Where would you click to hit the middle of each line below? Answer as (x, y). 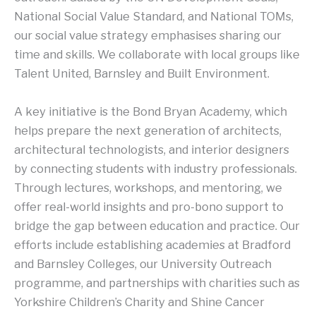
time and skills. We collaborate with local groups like (157, 55)
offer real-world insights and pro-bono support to (149, 206)
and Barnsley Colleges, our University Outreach (143, 263)
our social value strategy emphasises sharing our (148, 36)
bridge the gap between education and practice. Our (157, 225)
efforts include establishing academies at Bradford (152, 244)
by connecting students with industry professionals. (156, 168)
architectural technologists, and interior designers (152, 149)
